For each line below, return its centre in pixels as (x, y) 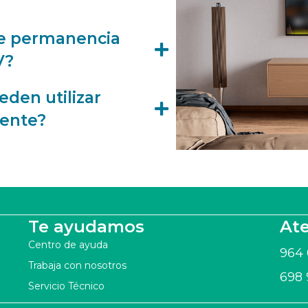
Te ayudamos (86, 227)
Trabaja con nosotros (77, 266)
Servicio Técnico (66, 286)
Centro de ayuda (68, 245)
